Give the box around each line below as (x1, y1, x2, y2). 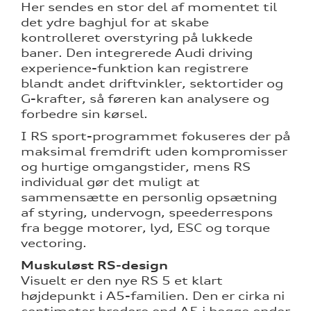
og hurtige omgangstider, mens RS (21, 160, 251, 174)
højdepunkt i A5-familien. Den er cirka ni (21, 289, 285, 303)
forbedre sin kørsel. (21, 107, 148, 121)
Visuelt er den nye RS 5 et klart (21, 274, 223, 288)
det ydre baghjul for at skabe (21, 15, 209, 30)
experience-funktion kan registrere (21, 61, 249, 76)
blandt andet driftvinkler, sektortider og (21, 76, 283, 91)
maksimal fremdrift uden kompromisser (21, 144, 287, 159)
